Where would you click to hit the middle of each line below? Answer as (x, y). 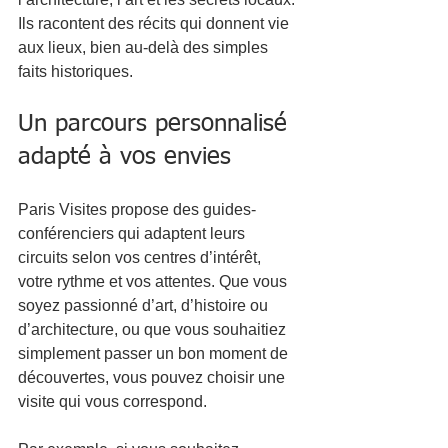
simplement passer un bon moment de (155, 353)
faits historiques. (75, 71)
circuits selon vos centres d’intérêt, (141, 257)
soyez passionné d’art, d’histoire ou (145, 305)
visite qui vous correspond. (112, 401)
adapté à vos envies (124, 156)
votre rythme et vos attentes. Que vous (154, 281)
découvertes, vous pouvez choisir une (153, 377)
